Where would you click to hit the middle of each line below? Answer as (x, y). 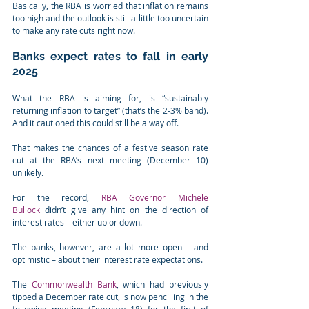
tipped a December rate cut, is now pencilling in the (110, 297)
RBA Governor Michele (155, 198)
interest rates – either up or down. (77, 222)
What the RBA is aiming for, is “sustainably (110, 98)
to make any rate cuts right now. (74, 31)
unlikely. (28, 173)
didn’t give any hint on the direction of (124, 210)
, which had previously (162, 285)
